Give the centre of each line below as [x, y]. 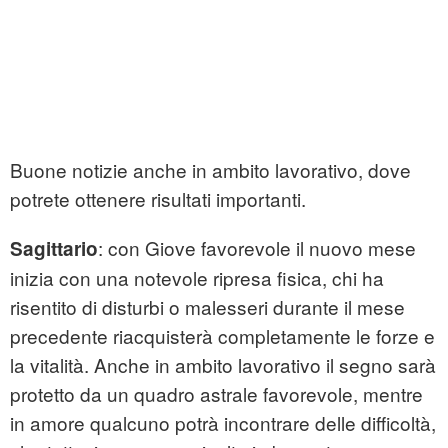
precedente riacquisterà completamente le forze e [222, 336]
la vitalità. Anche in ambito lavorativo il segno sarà [223, 365]
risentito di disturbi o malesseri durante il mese [207, 307]
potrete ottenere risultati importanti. [158, 199]
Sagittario [54, 249]
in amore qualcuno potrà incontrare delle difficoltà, [223, 423]
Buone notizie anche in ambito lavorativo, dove [210, 170]
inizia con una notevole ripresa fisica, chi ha [197, 278]
